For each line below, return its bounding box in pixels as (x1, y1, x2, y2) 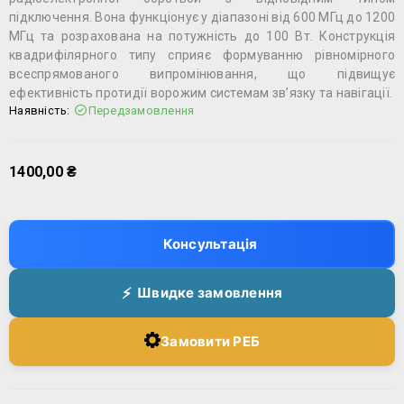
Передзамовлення (87, 103, 195, 117)
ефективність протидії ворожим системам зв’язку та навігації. (9, 85, 392, 100)
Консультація (162, 235, 258, 253)
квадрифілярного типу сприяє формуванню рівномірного (9, 47, 395, 62)
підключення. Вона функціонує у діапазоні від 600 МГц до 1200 (9, 9, 395, 24)
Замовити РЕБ (161, 333, 260, 351)
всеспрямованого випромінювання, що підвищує (9, 66, 395, 81)
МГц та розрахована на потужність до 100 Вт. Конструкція (9, 28, 395, 43)
